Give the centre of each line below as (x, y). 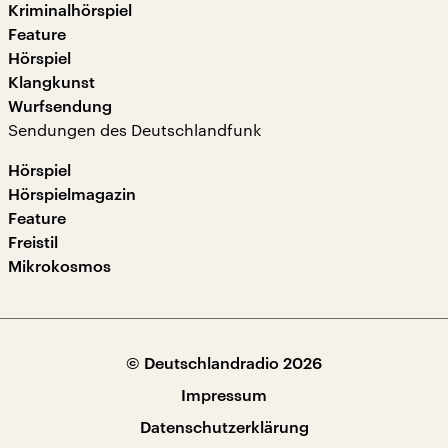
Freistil (33, 241)
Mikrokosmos (59, 265)
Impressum (224, 394)
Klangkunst (51, 81)
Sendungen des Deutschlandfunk (134, 129)
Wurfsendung (60, 105)
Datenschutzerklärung (224, 426)
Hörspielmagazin (72, 193)
